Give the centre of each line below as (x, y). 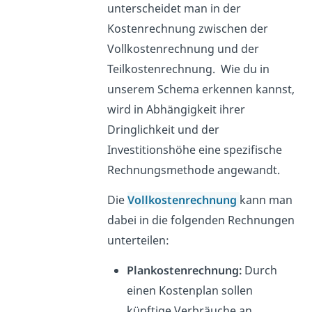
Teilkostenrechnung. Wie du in (188, 69)
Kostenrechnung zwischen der (187, 28)
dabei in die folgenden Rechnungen (201, 220)
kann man (266, 200)
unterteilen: (138, 240)
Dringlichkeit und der (163, 129)
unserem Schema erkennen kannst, (201, 89)
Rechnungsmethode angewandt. (193, 170)
